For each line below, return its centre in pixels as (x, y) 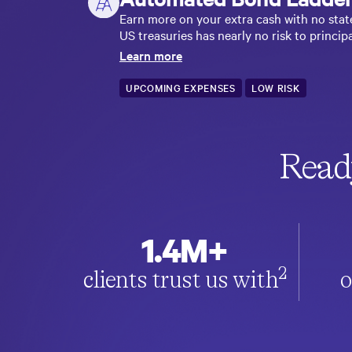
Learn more (151, 55)
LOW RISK (275, 88)
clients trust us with (180, 279)
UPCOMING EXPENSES (181, 88)
